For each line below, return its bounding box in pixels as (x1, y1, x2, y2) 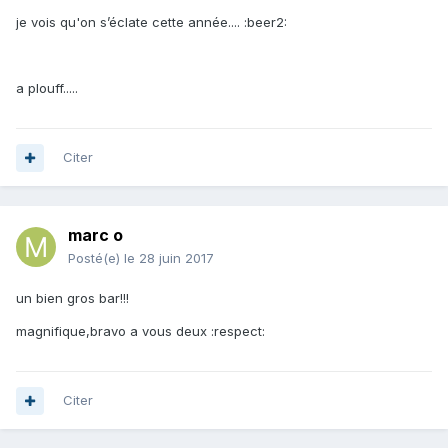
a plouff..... (16, 80, 78, 97)
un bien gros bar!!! (16, 290, 129, 307)
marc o (68, 225, 123, 246)
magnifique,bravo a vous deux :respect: (16, 323, 265, 340)
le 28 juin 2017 (124, 250, 214, 267)
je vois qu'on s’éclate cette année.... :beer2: (16, 14, 287, 31)
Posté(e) (68, 250, 124, 267)
